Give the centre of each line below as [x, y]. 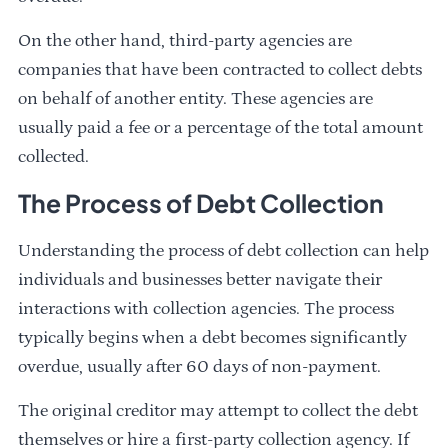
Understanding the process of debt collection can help [224, 251]
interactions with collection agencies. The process [206, 309]
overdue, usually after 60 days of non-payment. [200, 367]
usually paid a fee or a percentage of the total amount [221, 127]
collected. [54, 156]
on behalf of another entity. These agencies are [196, 98]
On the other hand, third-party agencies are [185, 40]
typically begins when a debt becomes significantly [213, 338]
